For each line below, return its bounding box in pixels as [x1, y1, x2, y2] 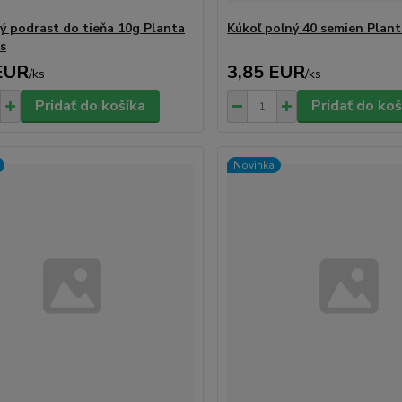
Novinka [233, 158, 275, 172]
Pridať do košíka [34, 96, 145, 116]
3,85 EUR [227, 60, 306, 84]
